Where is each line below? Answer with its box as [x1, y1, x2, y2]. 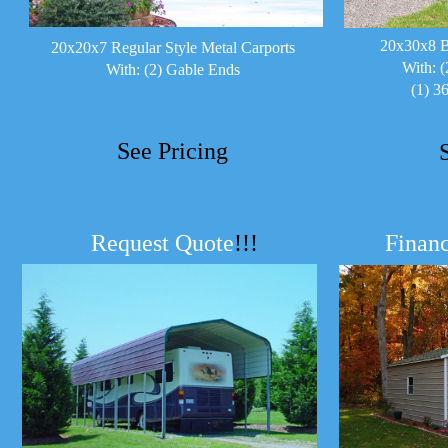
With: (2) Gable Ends [105, 61, 240, 78]
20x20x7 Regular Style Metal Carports [50, 39, 295, 56]
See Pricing [117, 138, 228, 164]
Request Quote [90, 230, 234, 256]
